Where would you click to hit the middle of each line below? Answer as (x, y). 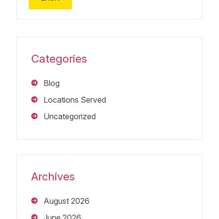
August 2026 (66, 201)
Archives (53, 176)
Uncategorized (69, 116)
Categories (59, 58)
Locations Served (75, 99)
